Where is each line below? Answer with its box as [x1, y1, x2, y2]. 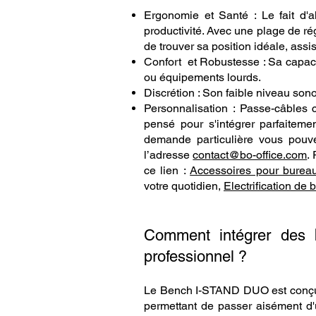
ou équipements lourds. [144, 70, 261, 84]
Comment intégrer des [144, 226, 315, 244]
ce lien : [144, 163, 190, 177]
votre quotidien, [144, 178, 224, 193]
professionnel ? [144, 247, 247, 265]
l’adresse [144, 147, 193, 162]
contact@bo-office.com [193, 147, 308, 162]
